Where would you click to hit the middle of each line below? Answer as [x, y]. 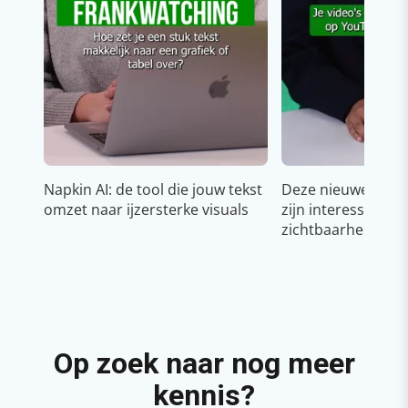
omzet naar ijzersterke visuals [146, 209]
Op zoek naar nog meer [204, 363]
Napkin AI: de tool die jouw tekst [153, 189]
